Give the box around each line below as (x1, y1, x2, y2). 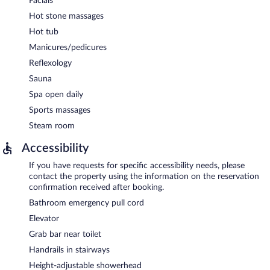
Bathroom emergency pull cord (29, 198, 144, 207)
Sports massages (29, 105, 90, 115)
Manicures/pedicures (29, 43, 107, 52)
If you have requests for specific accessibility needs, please (29, 161, 245, 170)
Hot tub (29, 27, 58, 36)
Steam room (29, 121, 75, 130)
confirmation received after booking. (29, 183, 164, 192)
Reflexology (29, 58, 72, 67)
